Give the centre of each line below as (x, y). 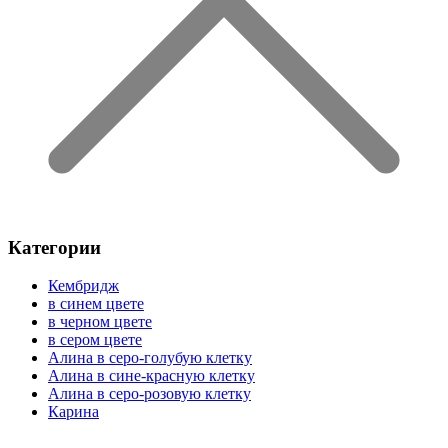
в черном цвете (100, 322)
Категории (54, 247)
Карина (73, 412)
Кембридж (83, 286)
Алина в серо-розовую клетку (149, 394)
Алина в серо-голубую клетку (150, 358)
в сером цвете (95, 340)
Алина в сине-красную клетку (151, 376)
